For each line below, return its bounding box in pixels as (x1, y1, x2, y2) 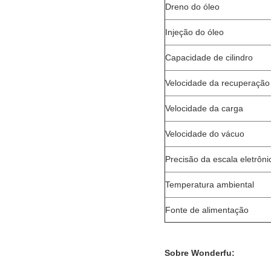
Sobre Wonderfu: (165, 247, 235, 258)
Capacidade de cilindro (165, 52, 253, 62)
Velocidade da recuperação (165, 77, 270, 88)
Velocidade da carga (165, 103, 243, 113)
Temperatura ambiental (165, 179, 254, 189)
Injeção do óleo (165, 27, 224, 37)
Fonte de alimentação (165, 204, 249, 215)
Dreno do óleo (165, 1, 220, 11)
